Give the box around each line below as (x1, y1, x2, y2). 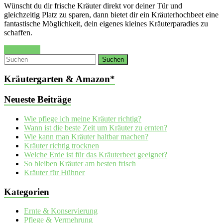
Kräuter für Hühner (24, 168, 85, 177)
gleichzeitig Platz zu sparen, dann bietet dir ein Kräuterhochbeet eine (4, 10, 219, 19)
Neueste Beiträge (4, 94, 71, 105)
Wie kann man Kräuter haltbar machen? (24, 132, 148, 141)
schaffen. (4, 28, 32, 37)
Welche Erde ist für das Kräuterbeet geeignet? (24, 150, 167, 159)
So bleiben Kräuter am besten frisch (24, 159, 136, 168)
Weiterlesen (4, 45, 40, 54)
